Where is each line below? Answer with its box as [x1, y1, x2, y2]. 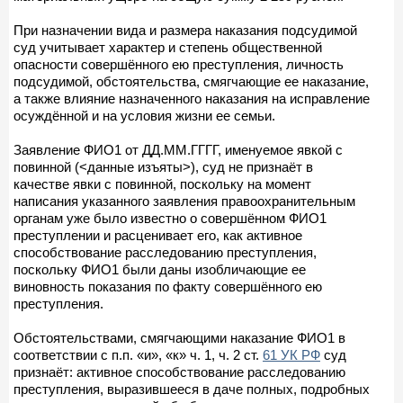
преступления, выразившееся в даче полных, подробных [13, 381, 370, 397]
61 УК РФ [263, 346, 320, 363]
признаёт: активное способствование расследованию [13, 363, 345, 380]
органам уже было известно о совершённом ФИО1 [13, 210, 327, 226]
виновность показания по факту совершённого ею [13, 278, 322, 294]
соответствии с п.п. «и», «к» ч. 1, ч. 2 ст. [13, 346, 263, 363]
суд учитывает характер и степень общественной [13, 39, 322, 55]
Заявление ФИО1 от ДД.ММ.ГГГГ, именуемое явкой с [13, 141, 343, 157]
